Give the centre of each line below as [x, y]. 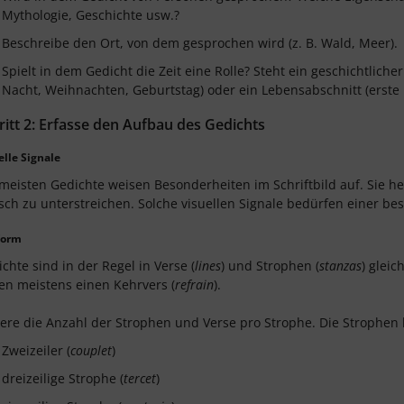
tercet [140, 378]
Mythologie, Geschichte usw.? [91, 15]
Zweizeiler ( [36, 350]
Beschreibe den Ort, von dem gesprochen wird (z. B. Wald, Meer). [200, 43]
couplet [91, 350]
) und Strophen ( [270, 266]
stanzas [340, 266]
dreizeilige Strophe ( [63, 378]
